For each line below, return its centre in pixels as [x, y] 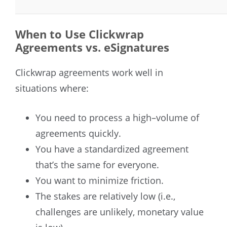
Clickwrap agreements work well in [89, 72]
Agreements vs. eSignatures [92, 47]
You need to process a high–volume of [117, 117]
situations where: [52, 88]
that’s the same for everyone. [97, 164]
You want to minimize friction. [100, 180]
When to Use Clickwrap [80, 34]
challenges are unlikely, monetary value [120, 212]
